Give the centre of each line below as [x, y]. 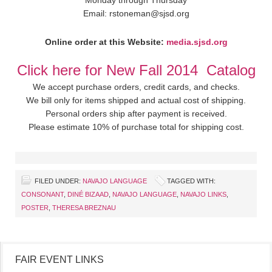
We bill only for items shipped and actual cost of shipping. [136, 100]
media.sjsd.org [197, 42]
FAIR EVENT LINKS [59, 260]
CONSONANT [42, 195]
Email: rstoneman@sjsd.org [136, 14]
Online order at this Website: [105, 42]
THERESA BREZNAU [84, 208]
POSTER [35, 208]
